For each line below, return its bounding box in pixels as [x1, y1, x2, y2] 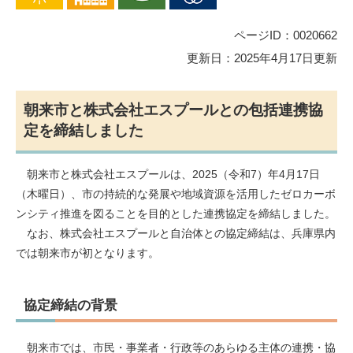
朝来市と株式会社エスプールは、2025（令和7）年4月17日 [16, 167, 320, 180]
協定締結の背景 [24, 297, 117, 313]
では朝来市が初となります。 [16, 246, 159, 259]
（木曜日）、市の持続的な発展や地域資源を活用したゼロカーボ [16, 187, 336, 200]
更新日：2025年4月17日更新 [187, 50, 337, 65]
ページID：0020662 [234, 28, 337, 42]
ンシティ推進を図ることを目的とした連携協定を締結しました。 [16, 206, 336, 220]
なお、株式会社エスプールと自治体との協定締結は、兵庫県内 [16, 226, 336, 240]
